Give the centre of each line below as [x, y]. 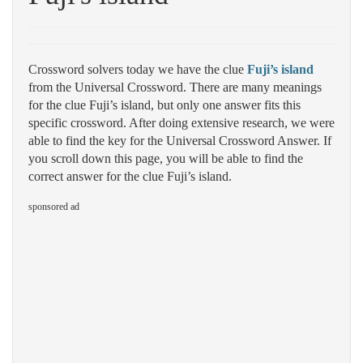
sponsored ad [54, 207]
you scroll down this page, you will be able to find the [166, 158]
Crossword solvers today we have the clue [138, 69]
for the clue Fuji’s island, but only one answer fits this [164, 105]
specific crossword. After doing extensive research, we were [181, 123]
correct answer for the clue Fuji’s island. [130, 176]
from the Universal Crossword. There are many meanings [175, 87]
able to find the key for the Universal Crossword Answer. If [180, 141]
